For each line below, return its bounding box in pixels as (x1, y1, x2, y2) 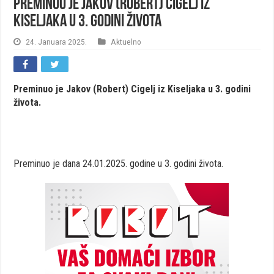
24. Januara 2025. (26, 36, 87, 46)
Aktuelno (111, 36, 142, 46)
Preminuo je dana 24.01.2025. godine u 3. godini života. (13, 157, 224, 169)
